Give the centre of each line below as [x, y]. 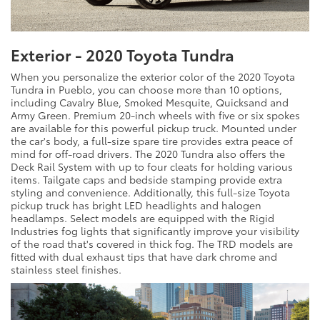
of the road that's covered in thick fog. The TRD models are [152, 244]
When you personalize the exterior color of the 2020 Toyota [153, 77]
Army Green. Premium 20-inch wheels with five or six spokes [155, 115]
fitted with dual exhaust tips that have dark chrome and [144, 257]
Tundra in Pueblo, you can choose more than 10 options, [146, 90]
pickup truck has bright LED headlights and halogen [136, 205]
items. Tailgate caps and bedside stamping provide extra [146, 180]
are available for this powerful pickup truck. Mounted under [154, 128]
